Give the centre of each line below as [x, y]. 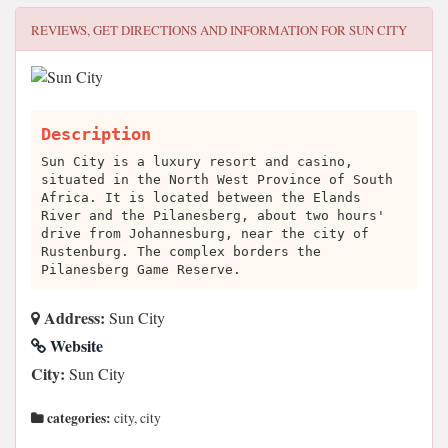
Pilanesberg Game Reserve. [141, 269]
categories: [77, 418]
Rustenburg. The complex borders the [181, 251]
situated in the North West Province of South [217, 179]
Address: [72, 317]
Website [74, 345]
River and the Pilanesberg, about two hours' [213, 215]
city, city [136, 418]
